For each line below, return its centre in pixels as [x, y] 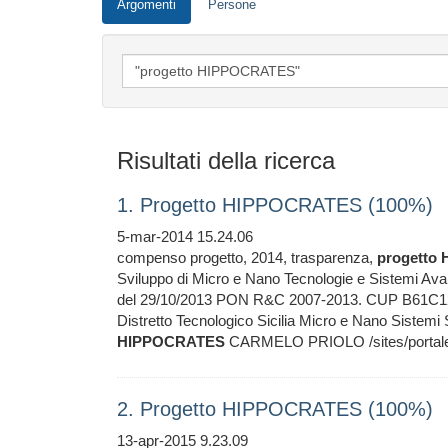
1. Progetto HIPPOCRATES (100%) [275, 205]
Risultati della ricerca [226, 160]
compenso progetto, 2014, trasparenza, [247, 257]
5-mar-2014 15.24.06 [185, 236]
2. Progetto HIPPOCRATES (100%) [275, 409]
